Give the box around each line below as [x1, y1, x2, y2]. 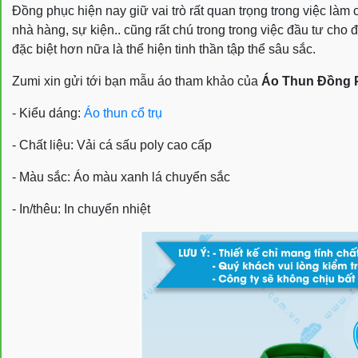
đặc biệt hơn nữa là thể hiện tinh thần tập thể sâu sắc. [12, 42, 316, 56]
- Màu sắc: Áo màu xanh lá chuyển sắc [12, 170, 230, 184]
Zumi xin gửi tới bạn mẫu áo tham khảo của [12, 74, 261, 88]
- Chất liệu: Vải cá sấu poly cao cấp [12, 138, 212, 152]
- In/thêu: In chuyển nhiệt [12, 202, 150, 216]
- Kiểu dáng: [12, 106, 84, 120]
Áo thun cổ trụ [84, 106, 162, 120]
